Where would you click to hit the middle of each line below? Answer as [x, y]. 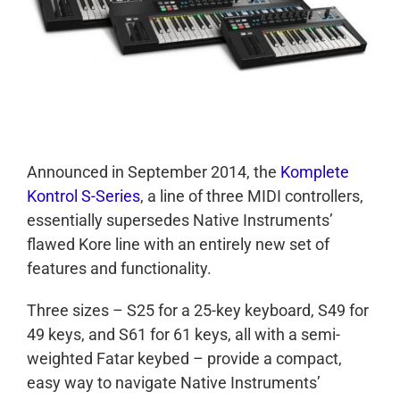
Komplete [315, 171]
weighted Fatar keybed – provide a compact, [184, 358]
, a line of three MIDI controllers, [252, 196]
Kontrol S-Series [83, 196]
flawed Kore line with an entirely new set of [178, 244]
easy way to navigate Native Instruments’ [174, 382]
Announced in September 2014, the [154, 171]
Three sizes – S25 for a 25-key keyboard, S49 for [198, 310]
